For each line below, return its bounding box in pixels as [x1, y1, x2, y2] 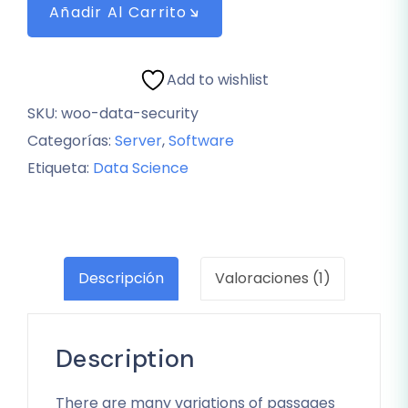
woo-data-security [61, 102, 199, 124]
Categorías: [27, 129, 115, 151]
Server [115, 129, 162, 151]
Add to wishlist [167, 68, 269, 90]
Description [56, 342, 195, 374]
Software [168, 129, 234, 151]
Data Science [93, 157, 189, 178]
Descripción [77, 267, 164, 289]
